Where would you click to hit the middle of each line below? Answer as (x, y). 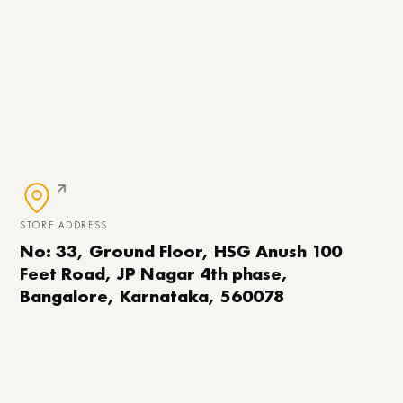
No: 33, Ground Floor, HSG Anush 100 (181, 251)
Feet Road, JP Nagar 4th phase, (154, 273)
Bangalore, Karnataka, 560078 (152, 296)
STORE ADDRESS (64, 224)
